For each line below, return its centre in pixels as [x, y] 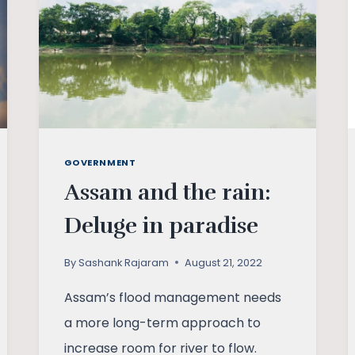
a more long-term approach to [162, 323]
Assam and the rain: [167, 192]
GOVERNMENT [100, 163]
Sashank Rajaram [123, 262]
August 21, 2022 [223, 262]
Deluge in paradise [161, 225]
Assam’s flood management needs [172, 297]
